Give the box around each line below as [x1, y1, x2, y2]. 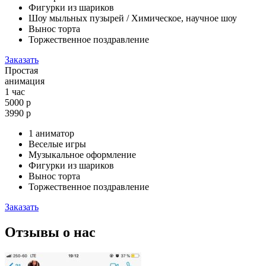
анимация [5, 75, 45, 86]
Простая [5, 65, 38, 75]
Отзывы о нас [5, 224, 96, 240]
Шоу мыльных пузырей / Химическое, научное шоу [28, 12, 237, 23]
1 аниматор [28, 128, 74, 138]
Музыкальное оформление [28, 149, 136, 160]
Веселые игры [28, 138, 86, 149]
